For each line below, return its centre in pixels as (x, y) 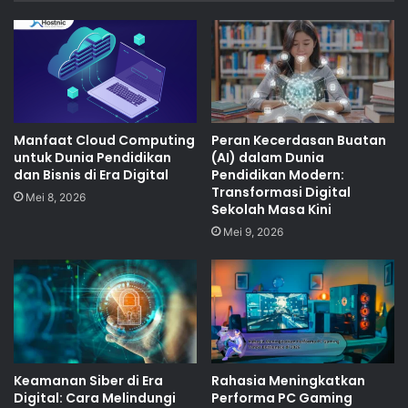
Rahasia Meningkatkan (288, 380)
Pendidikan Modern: (278, 175)
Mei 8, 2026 (56, 198)
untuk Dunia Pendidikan (92, 158)
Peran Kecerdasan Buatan (299, 141)
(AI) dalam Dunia (268, 158)
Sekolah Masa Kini (271, 210)
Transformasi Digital (281, 193)
